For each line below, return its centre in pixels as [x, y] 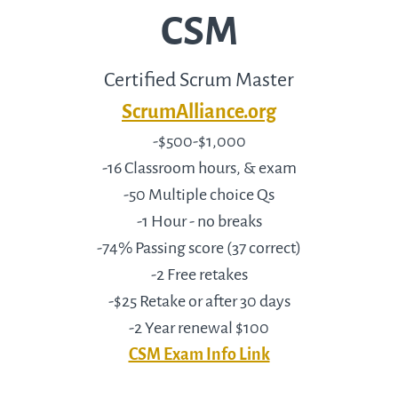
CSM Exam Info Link [199, 354]
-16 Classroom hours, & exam [199, 167]
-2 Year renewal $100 [199, 327]
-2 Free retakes [199, 274]
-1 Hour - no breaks [199, 221]
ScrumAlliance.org [199, 111]
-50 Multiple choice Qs [199, 194]
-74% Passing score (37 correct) [199, 247]
